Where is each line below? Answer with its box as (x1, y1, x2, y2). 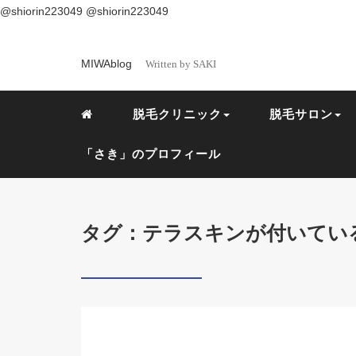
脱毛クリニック (133, 107, 222, 121)
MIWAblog (81, 57, 135, 70)
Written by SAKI (145, 58, 216, 70)
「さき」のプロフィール (81, 147, 221, 161)
